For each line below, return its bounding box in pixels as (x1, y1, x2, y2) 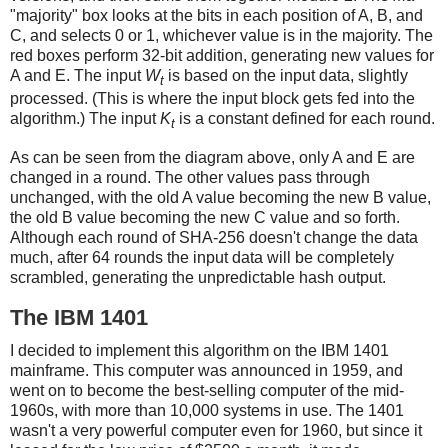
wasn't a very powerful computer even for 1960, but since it (10, 422, 422, 440)
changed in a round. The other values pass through (10, 169, 370, 187)
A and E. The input (10, 67, 145, 85)
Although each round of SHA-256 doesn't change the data (10, 229, 418, 247)
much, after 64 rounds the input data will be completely (10, 249, 394, 267)
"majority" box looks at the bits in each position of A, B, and (10, 7, 423, 25)
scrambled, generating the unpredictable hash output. (10, 269, 386, 287)
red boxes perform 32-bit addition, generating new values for (10, 47, 434, 65)
